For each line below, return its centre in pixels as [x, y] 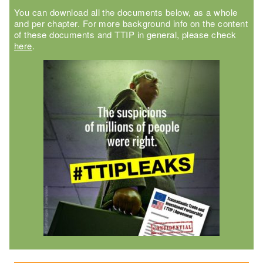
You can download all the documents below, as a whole [126, 12]
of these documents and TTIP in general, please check [125, 34]
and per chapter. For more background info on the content [131, 23]
